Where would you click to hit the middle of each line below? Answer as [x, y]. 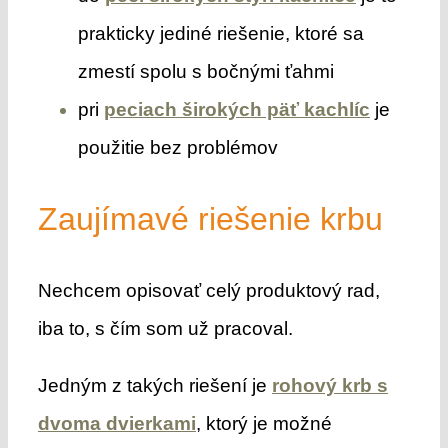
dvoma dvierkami [116, 423]
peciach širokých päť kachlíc [236, 109]
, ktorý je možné [263, 423]
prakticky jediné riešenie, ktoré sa [220, 33]
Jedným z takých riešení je [154, 385]
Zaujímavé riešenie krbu [210, 218]
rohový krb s [329, 385]
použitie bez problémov [177, 147]
